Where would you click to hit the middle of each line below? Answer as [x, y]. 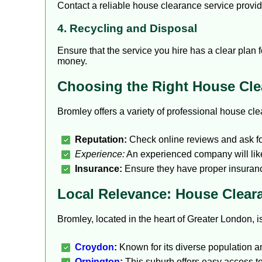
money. [72, 61]
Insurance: [99, 169]
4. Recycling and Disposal [127, 28]
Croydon [94, 247]
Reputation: [101, 140]
